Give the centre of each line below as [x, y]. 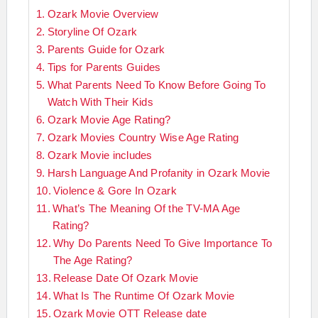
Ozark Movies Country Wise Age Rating [143, 138]
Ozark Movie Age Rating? [109, 120]
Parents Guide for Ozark [106, 50]
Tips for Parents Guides [104, 67]
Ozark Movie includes [100, 155]
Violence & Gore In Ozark [115, 191]
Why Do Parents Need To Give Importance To [163, 243]
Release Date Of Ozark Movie [126, 278]
